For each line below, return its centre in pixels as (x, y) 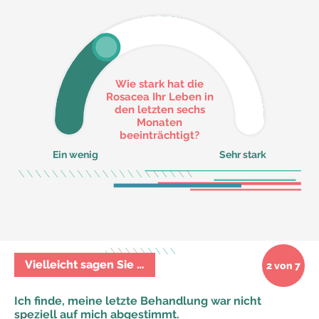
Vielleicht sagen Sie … (85, 265)
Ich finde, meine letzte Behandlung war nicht (138, 301)
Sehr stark (243, 154)
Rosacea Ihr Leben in (159, 96)
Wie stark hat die (159, 84)
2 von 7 (283, 266)
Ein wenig (75, 154)
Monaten (159, 122)
